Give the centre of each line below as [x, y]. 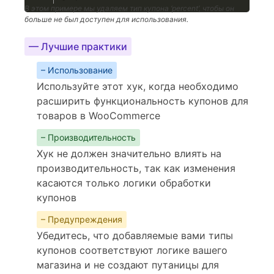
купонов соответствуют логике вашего [132, 250]
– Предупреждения [82, 219]
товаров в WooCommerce [98, 116]
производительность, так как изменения [136, 168]
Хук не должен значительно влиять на [129, 154]
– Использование [77, 70]
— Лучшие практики [78, 46]
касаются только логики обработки [124, 183]
